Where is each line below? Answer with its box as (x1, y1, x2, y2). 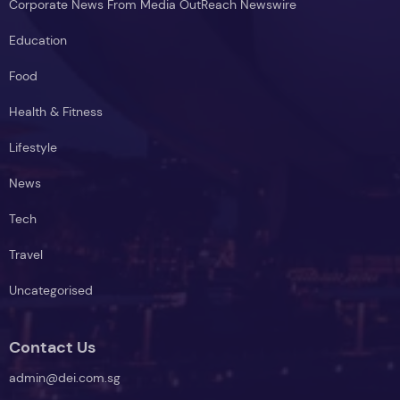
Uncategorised (9, 281, 93, 298)
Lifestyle (9, 138, 57, 155)
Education (9, 31, 67, 48)
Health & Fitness (9, 103, 103, 120)
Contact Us (9, 337, 96, 357)
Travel (9, 246, 43, 262)
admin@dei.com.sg (9, 369, 121, 386)
